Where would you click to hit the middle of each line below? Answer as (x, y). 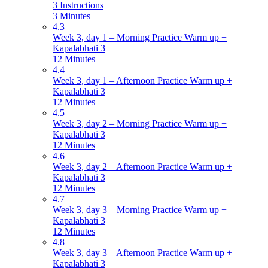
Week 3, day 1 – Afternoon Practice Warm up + (142, 81)
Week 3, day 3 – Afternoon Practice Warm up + (142, 253)
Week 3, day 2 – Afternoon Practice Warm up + (142, 167)
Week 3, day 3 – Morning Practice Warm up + (140, 210)
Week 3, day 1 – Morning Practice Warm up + (140, 38)
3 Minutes (71, 16)
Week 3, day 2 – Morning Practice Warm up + (140, 124)
